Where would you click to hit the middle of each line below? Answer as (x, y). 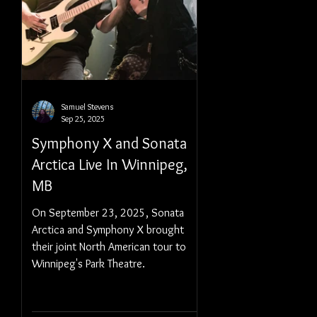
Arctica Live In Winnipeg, (110, 165)
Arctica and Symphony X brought (108, 230)
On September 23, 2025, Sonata (108, 213)
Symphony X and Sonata (109, 143)
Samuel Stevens (87, 106)
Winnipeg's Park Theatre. (88, 264)
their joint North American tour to (109, 247)
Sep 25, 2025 (83, 119)
